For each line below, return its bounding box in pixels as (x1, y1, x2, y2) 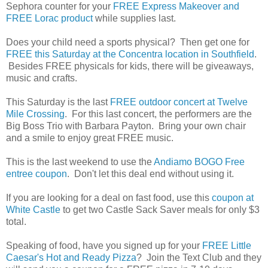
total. (6, 216, 26, 227)
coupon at (212, 192, 254, 203)
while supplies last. (93, 13, 176, 23)
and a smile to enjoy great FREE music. (6, 132, 173, 143)
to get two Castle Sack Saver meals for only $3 (60, 204, 260, 215)
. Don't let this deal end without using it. (67, 168, 234, 179)
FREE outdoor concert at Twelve (110, 96, 248, 107)
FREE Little (202, 240, 251, 251)
